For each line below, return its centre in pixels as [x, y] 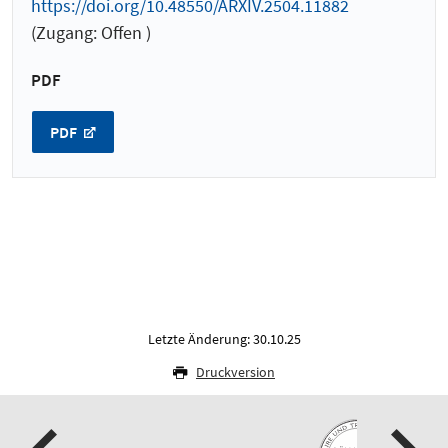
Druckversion [235, 372]
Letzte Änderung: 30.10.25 [224, 339]
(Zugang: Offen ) [91, 32]
